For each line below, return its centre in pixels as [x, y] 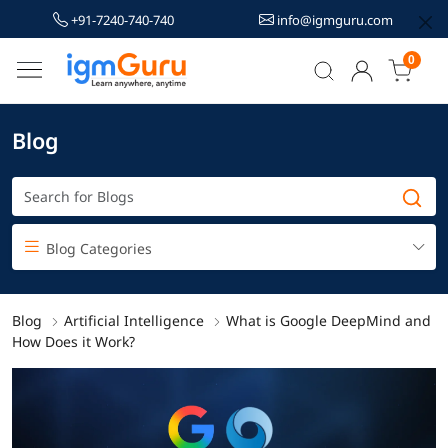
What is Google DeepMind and [328, 320]
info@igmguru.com [333, 20]
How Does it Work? [73, 341]
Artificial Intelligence [134, 320]
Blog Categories [97, 248]
